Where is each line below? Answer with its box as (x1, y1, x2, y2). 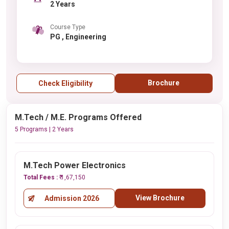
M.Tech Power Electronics (24, 161, 126, 170)
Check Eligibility (38, 79, 93, 87)
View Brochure (135, 194, 185, 202)
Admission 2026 (44, 194, 99, 202)
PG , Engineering (62, 32, 106, 41)
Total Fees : (24, 174, 59, 181)
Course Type (50, 23, 85, 31)
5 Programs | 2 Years (15, 126, 74, 133)
